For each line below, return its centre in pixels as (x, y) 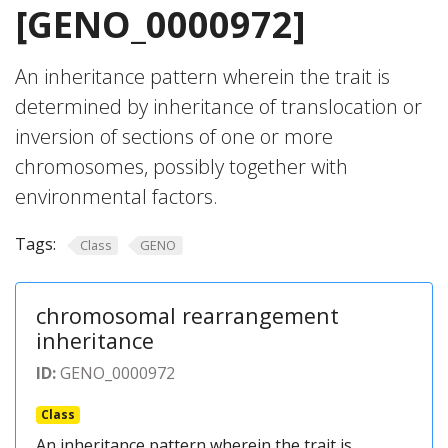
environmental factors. (116, 196)
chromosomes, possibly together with (181, 166)
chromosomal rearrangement (187, 315)
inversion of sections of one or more (174, 136)
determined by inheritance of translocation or (218, 106)
